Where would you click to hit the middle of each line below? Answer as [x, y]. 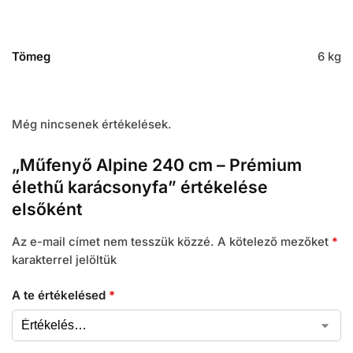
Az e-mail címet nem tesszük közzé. [113, 242]
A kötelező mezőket [275, 242]
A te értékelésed [60, 295]
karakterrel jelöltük [64, 260]
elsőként [47, 209]
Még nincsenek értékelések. [92, 124]
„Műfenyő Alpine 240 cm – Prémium [157, 165]
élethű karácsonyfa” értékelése [140, 187]
